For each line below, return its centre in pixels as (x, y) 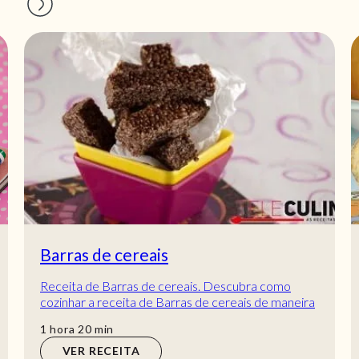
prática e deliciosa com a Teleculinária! (143, 317)
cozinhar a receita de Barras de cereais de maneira (177, 301)
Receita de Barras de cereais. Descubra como (165, 285)
